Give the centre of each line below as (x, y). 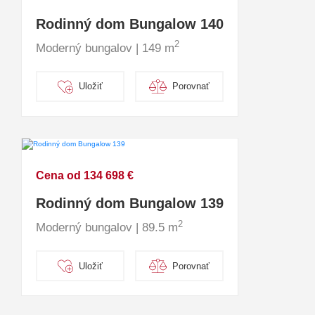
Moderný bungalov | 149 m (105, 48)
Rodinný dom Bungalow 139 (130, 204)
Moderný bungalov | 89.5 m (107, 228)
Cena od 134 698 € (85, 176)
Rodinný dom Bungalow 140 (130, 24)
